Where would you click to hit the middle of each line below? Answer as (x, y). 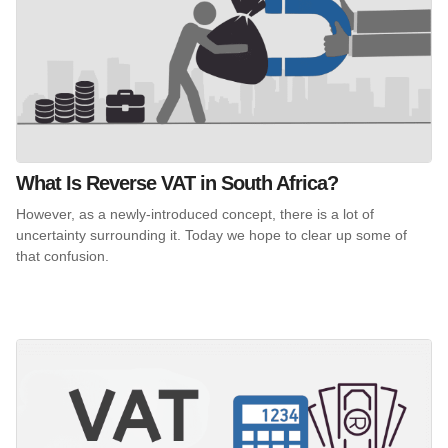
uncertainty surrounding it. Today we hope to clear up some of (211, 234)
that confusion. (62, 255)
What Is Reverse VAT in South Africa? (177, 182)
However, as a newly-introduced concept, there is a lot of (195, 213)
